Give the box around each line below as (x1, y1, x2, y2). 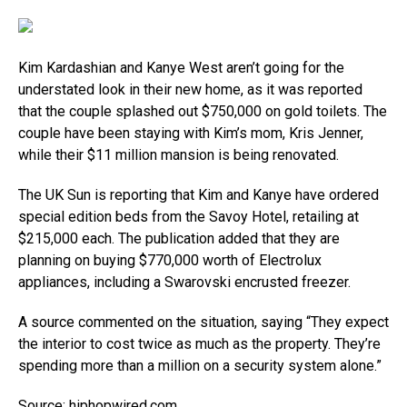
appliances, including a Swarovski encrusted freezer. (18, 273, 354, 291)
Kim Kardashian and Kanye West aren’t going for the (18, 59, 344, 76)
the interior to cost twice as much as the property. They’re (18, 335, 381, 352)
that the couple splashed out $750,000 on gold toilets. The (18, 103, 387, 120)
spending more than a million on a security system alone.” (18, 357, 382, 374)
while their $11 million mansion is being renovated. (18, 146, 342, 164)
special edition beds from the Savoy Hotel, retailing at (18, 208, 359, 225)
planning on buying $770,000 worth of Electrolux (18, 252, 322, 269)
